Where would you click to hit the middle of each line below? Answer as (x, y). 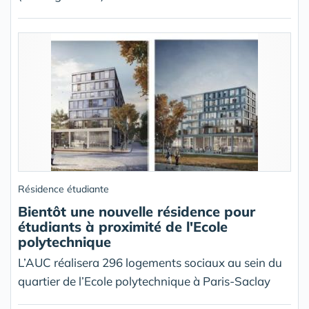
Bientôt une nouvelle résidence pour (137, 212)
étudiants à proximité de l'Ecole (123, 227)
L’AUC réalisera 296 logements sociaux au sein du (150, 263)
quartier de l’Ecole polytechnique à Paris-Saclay (144, 281)
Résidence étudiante (63, 189)
